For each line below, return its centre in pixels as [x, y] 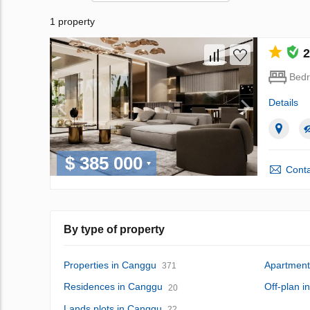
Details [283, 102]
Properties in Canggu [110, 265]
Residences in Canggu [113, 287]
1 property [72, 21]
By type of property [114, 229]
